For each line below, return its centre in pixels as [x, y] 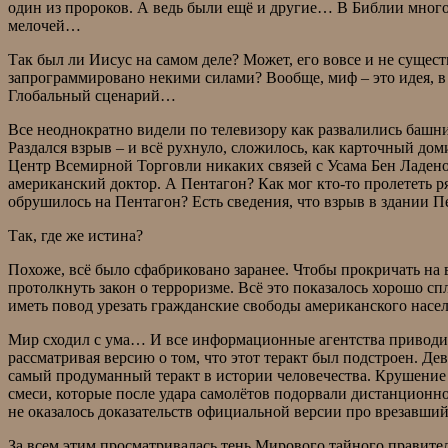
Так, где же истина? [75, 236]
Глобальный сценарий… [92, 96]
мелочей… [44, 26]
